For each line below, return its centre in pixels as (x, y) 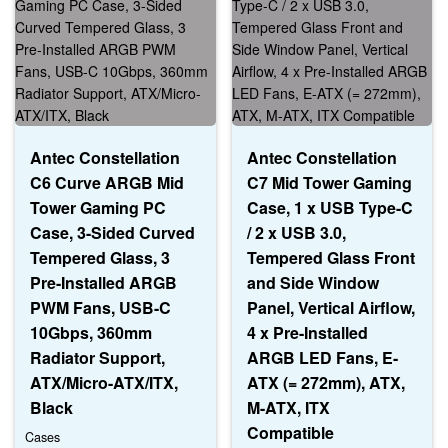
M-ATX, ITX (288, 407)
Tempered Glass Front (330, 257)
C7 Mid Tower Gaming (329, 182)
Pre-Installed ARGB (103, 282)
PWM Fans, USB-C (100, 307)
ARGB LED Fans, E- (322, 357)
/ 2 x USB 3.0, (296, 232)
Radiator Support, (97, 357)
